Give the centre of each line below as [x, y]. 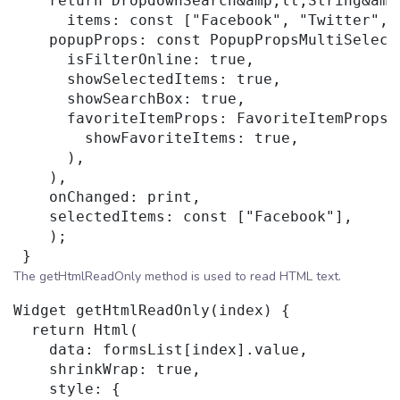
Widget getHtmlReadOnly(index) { [152, 311]
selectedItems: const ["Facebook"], [183, 217]
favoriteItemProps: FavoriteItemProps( [205, 119]
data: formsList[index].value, [161, 350]
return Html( [76, 330]
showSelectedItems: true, [147, 79]
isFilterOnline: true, [134, 60]
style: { [67, 389]
